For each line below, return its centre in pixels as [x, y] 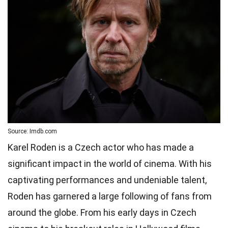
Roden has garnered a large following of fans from [110, 196]
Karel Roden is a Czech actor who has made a [101, 147]
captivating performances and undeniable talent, [107, 180]
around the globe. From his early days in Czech [102, 212]
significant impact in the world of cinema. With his [110, 163]
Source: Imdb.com [32, 131]
